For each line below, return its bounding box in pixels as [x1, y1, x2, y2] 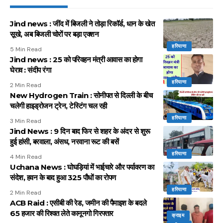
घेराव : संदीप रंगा [10, 65, 51, 75]
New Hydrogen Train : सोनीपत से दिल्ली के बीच [10, 91, 152, 101]
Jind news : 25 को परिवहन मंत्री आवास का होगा [10, 55, 142, 65]
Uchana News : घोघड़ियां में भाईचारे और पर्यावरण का [10, 162, 154, 172]
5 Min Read [10, 45, 42, 54]
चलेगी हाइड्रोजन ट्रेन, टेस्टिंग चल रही [10, 101, 107, 111]
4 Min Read [10, 153, 42, 161]
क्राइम [172, 212, 185, 219]
